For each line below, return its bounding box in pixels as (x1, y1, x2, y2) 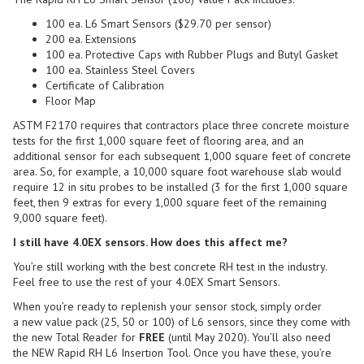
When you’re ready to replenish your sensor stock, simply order (13, 298, 322, 314)
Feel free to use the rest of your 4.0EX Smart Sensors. (13, 274, 280, 289)
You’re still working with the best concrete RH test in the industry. (13, 258, 327, 274)
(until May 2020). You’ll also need (165, 329, 331, 344)
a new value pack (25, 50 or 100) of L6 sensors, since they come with (13, 314, 350, 329)
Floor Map (45, 93, 96, 108)
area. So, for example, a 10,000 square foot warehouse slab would (13, 163, 341, 179)
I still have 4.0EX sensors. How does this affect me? (13, 234, 288, 249)
